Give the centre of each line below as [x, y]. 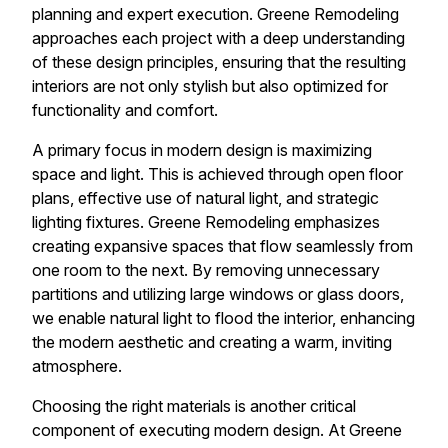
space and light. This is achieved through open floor [217, 173]
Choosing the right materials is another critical [194, 405]
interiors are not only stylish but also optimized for [210, 85]
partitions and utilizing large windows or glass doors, [218, 293]
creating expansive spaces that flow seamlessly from [222, 245]
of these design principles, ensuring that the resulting [219, 61]
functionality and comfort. [125, 109]
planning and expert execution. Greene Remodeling [215, 13]
